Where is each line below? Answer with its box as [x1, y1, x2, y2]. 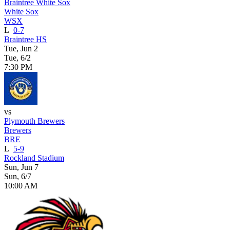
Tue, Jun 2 [4, 44, 38, 53]
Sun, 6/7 [4, 171, 31, 181]
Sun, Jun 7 [4, 162, 39, 171]
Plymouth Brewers [4, 116, 65, 125]
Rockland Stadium [4, 153, 64, 162]
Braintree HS [4, 34, 47, 44]
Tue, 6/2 [4, 53, 31, 62]
